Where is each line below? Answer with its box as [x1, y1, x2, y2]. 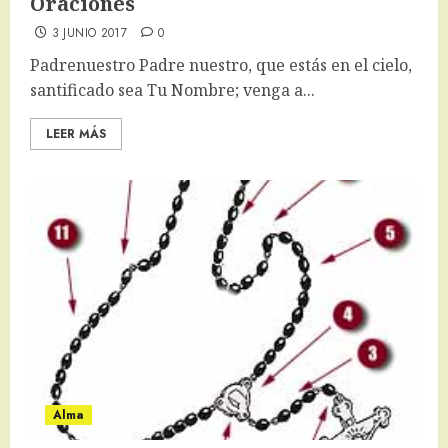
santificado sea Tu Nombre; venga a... [30, 79, 315, 102]
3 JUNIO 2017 [51, 24, 128, 43]
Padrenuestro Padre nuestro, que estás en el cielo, [30, 54, 412, 77]
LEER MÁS [46, 125, 106, 144]
